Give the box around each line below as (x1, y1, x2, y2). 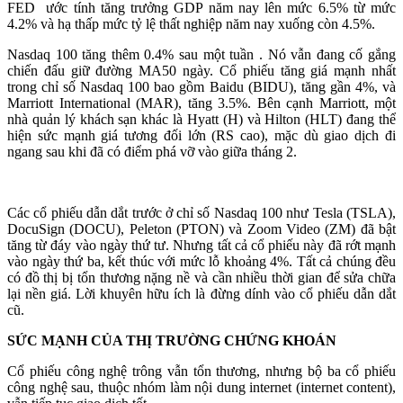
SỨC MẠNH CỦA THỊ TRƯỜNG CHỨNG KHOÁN (7, 333, 336, 348)
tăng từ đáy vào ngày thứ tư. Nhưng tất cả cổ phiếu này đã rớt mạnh (7, 237, 396, 253)
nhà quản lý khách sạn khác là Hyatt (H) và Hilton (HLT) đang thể (7, 112, 396, 127)
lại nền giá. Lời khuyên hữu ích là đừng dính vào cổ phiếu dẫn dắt (7, 286, 396, 301)
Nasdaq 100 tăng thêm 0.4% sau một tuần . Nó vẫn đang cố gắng (7, 47, 396, 62)
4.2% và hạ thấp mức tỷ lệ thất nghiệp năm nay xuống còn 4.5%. (7, 16, 375, 31)
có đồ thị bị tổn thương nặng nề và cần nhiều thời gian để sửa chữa (7, 270, 396, 285)
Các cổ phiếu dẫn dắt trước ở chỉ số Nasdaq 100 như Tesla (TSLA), (7, 205, 396, 220)
